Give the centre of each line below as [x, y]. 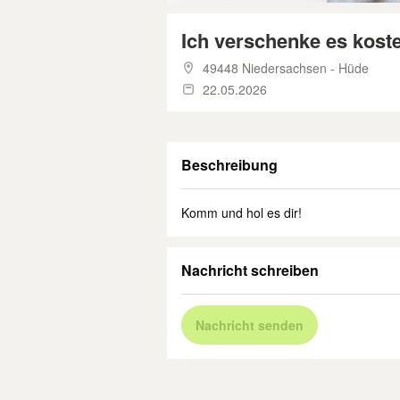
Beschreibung [229, 165]
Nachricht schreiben [250, 270]
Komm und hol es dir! [242, 212]
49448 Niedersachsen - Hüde [286, 68]
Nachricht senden [250, 325]
